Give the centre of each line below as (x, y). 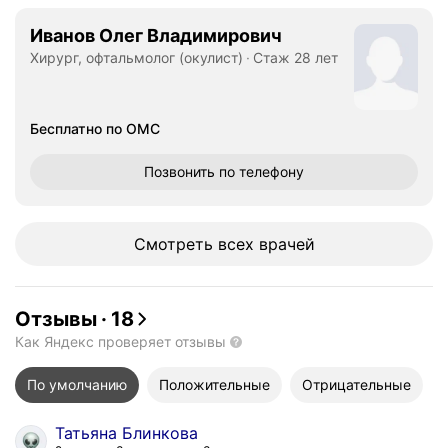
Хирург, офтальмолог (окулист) (136, 57)
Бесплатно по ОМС (95, 128)
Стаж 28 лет (295, 57)
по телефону (261, 171)
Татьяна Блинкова (126, 433)
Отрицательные (356, 384)
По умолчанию (77, 384)
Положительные (214, 384)
